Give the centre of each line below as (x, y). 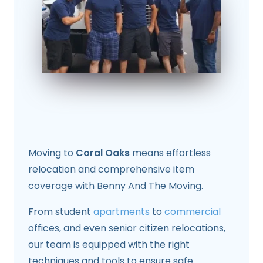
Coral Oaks (103, 153)
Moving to (52, 153)
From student (61, 211)
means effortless (170, 153)
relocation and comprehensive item (111, 169)
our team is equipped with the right (109, 244)
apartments (122, 211)
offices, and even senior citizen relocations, (127, 228)
